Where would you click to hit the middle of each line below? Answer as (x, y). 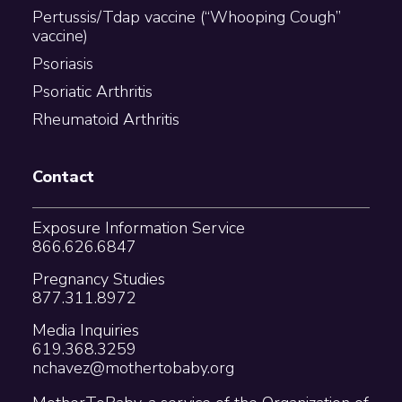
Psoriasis (62, 63)
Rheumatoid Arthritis (105, 119)
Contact (63, 176)
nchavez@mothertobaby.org (133, 367)
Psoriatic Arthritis (92, 91)
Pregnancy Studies (98, 279)
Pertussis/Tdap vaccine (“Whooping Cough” (186, 17)
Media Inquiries (85, 330)
